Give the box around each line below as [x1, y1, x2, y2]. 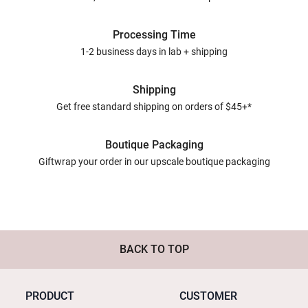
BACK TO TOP [119, 242, 189, 256]
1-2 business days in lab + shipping [80, 45, 228, 57]
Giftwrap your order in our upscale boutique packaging [38, 155, 270, 167]
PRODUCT [25, 289, 74, 302]
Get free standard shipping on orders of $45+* [56, 100, 252, 112]
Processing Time [112, 27, 196, 41]
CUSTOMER [179, 289, 237, 302]
